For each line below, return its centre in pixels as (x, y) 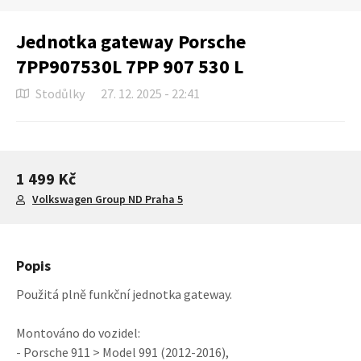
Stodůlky (60, 93)
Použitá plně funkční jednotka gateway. (124, 294)
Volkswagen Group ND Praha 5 (108, 199)
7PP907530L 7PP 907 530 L (130, 66)
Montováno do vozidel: (78, 333)
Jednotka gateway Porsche (131, 41)
